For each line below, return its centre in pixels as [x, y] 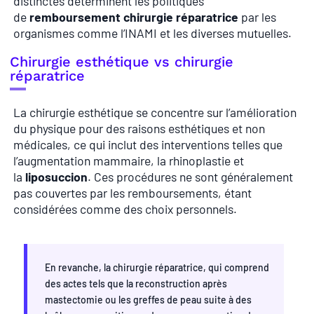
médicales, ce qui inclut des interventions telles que [148, 145]
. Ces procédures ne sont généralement [190, 177]
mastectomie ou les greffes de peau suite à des [148, 299]
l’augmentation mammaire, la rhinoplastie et [129, 161]
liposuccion [56, 177]
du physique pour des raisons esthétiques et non [139, 129]
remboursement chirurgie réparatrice [134, 16]
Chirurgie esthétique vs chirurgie [122, 62]
